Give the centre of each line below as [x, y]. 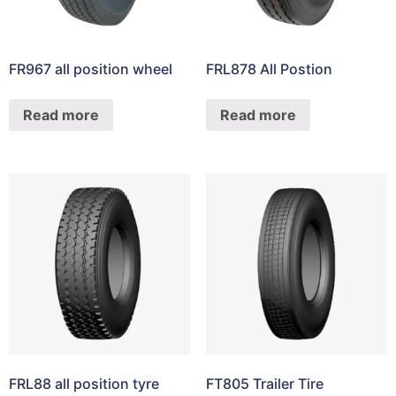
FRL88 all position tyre [84, 384]
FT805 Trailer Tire [264, 384]
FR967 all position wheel [91, 69]
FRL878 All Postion [269, 69]
